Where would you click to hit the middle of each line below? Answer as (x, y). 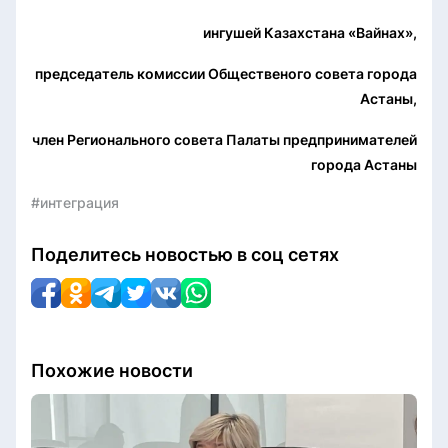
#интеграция (75, 202)
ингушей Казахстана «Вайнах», (310, 32)
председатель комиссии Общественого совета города (226, 73)
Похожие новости (112, 370)
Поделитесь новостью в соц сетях (185, 254)
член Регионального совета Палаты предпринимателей (224, 139)
